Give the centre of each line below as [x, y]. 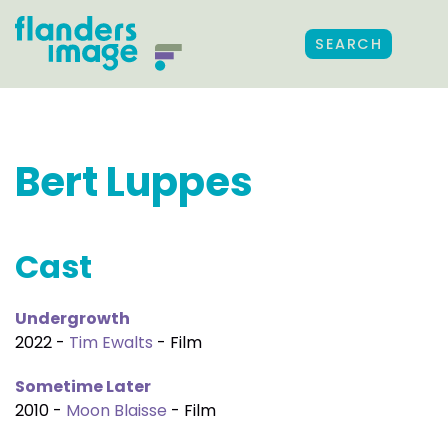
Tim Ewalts [111, 342]
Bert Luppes [134, 182]
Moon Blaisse [116, 410]
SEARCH [348, 44]
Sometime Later [83, 386]
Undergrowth [72, 318]
